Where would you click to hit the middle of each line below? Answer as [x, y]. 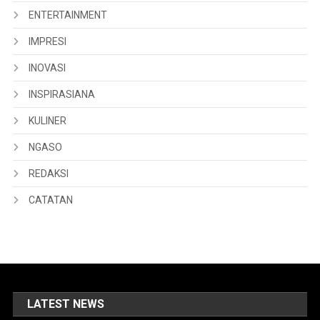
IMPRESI [47, 41]
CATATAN [50, 200]
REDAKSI [48, 173]
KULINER [47, 120]
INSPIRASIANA [61, 94]
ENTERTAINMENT [67, 15]
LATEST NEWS [66, 304]
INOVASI [47, 67]
